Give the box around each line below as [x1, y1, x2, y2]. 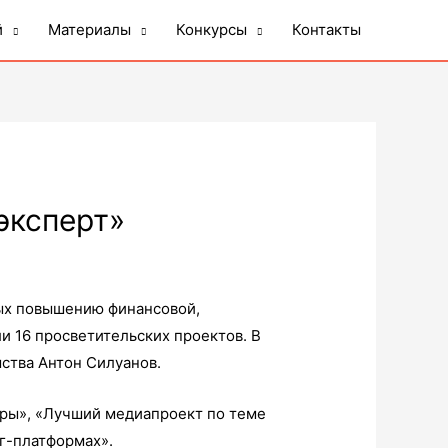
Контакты [292, 20, 361, 39]
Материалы [48, 20, 131, 39]
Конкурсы [176, 20, 247, 39]
